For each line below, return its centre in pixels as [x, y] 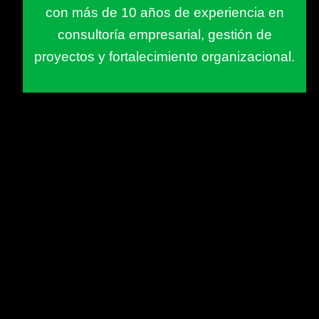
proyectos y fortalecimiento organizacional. [164, 57]
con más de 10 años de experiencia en [164, 12]
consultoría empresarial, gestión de [164, 35]
